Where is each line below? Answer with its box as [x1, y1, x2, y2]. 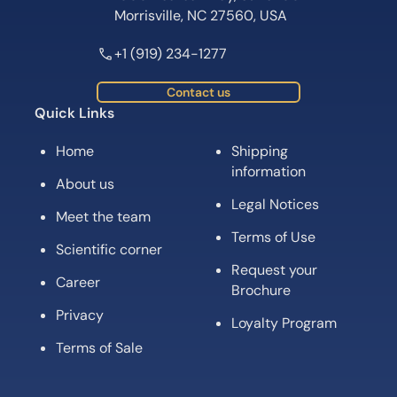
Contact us [167, 84, 230, 101]
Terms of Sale [56, 339, 143, 358]
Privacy [56, 306, 104, 325]
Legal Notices [231, 195, 319, 214]
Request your [231, 261, 317, 280]
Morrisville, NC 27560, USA [114, 6, 287, 26]
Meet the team [56, 207, 151, 227]
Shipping [231, 142, 288, 161]
